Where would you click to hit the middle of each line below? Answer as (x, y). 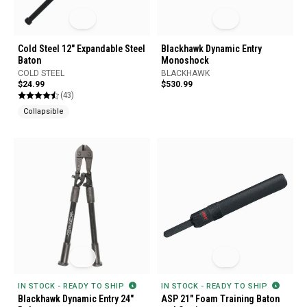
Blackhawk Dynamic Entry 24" (76, 298)
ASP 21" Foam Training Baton (220, 298)
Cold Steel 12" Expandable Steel (82, 48)
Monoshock (185, 60)
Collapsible (44, 112)
